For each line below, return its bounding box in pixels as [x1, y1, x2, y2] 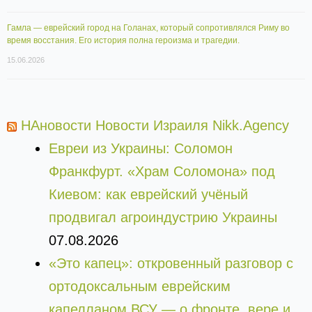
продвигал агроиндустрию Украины [49, 210, 277, 226]
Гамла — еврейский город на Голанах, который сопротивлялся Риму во [7, 23, 290, 33]
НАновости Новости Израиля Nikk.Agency [21, 118, 289, 134]
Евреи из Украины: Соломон [49, 141, 233, 157]
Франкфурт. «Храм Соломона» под [49, 164, 275, 180]
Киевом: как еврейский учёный [49, 187, 248, 203]
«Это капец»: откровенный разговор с [49, 256, 293, 272]
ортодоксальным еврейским [49, 279, 231, 295]
